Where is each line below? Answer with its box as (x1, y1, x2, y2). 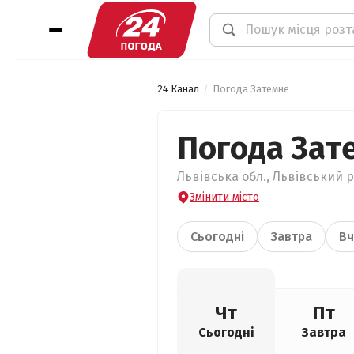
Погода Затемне (213, 83, 289, 95)
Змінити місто (190, 190, 259, 204)
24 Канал (157, 83, 199, 95)
